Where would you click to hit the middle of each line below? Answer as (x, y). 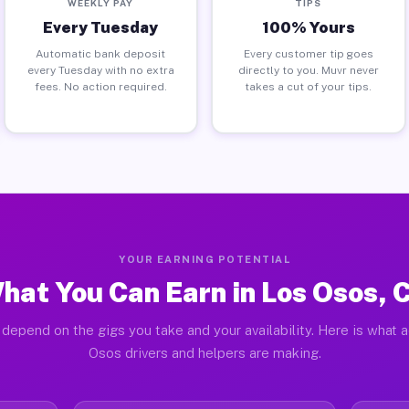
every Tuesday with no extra (100, 70)
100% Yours (308, 27)
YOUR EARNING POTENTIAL (204, 259)
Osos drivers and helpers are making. (204, 353)
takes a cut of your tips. (309, 86)
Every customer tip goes (308, 53)
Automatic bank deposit (101, 53)
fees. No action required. (100, 86)
